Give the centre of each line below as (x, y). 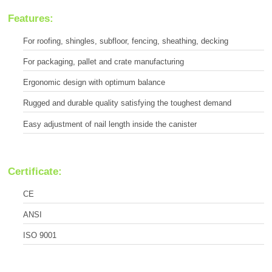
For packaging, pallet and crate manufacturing (104, 61)
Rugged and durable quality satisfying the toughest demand (127, 103)
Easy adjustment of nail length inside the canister (110, 124)
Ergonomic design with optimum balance (94, 83)
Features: (31, 18)
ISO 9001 (40, 235)
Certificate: (35, 171)
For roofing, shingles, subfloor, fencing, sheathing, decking (126, 41)
